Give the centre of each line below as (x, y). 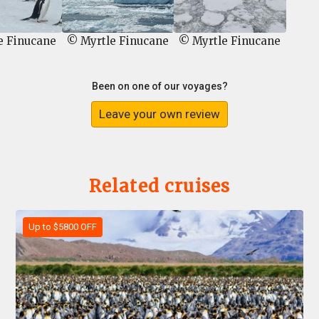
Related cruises (159, 187)
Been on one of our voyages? (159, 87)
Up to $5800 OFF (63, 227)
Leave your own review (159, 114)
